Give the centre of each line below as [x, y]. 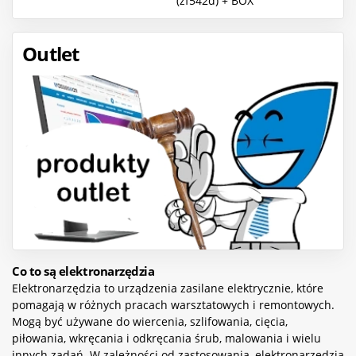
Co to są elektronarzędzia [83, 271]
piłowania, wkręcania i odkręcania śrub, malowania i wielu [166, 338]
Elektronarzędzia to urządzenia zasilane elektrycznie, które [168, 288]
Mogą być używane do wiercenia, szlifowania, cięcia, [150, 321]
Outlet [51, 54]
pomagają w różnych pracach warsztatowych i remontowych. [173, 304]
